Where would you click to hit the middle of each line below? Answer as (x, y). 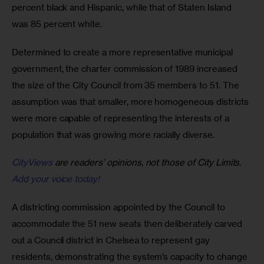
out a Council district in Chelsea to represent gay (112, 240)
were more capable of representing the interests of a (122, 118)
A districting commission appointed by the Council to (120, 207)
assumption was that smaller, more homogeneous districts (131, 101)
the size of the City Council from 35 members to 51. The (127, 85)
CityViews (32, 163)
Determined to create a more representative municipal (123, 52)
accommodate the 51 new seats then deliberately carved (128, 224)
